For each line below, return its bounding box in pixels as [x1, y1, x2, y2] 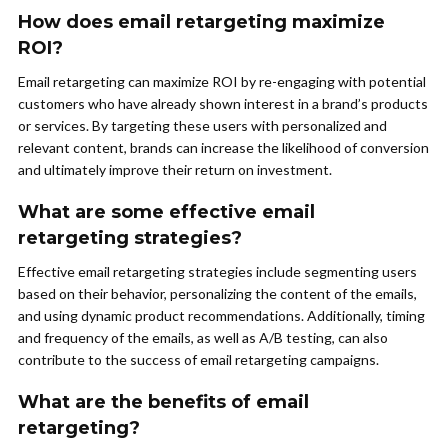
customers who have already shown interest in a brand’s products [18, 95, 428, 113]
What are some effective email [18, 201, 315, 224]
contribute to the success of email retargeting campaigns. [18, 351, 379, 369]
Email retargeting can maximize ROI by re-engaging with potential [18, 73, 426, 91]
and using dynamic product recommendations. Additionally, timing [18, 307, 425, 325]
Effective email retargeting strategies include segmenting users [18, 263, 417, 281]
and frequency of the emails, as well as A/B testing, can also [18, 329, 388, 347]
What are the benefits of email [18, 391, 309, 414]
